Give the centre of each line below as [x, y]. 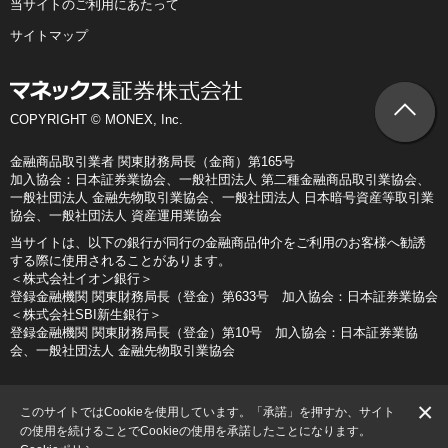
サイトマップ [49, 35]
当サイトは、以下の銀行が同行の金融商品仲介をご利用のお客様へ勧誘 [218, 242]
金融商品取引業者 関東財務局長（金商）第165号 [152, 161]
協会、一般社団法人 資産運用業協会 [116, 215]
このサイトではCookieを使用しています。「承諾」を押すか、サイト [207, 411]
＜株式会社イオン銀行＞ [81, 278]
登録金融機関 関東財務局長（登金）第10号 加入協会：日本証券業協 [214, 332]
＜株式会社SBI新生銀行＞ [86, 314]
